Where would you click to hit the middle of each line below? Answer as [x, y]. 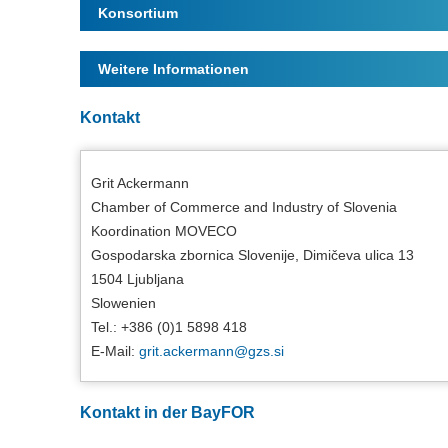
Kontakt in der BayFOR [167, 412]
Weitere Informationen [173, 69]
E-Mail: [115, 351]
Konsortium [138, 13]
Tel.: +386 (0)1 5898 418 [169, 327]
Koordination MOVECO [164, 231]
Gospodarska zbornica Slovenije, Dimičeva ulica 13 [252, 255]
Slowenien [123, 303]
